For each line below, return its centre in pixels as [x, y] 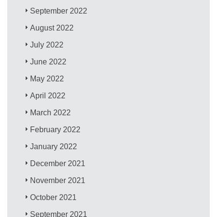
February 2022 [55, 129]
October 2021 [54, 197]
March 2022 [51, 112]
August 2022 [52, 28]
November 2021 [58, 180]
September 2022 [59, 11]
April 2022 [48, 95]
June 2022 [48, 62]
